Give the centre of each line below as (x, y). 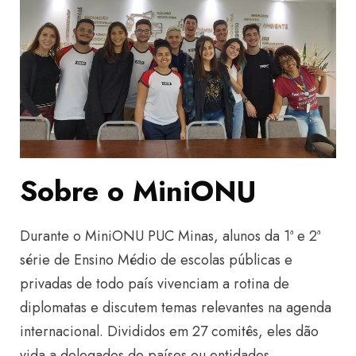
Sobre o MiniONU (138, 191)
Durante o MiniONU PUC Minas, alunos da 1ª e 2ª (170, 236)
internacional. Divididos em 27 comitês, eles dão (169, 331)
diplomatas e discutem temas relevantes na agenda (176, 308)
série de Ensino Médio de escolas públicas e (156, 260)
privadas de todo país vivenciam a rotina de (155, 284)
